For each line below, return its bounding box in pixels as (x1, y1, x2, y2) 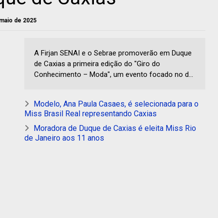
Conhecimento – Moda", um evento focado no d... (34, 70, 193, 79)
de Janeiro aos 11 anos (24, 133, 104, 143)
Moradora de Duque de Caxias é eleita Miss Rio (34, 124, 196, 133)
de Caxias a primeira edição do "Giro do (34, 59, 160, 69)
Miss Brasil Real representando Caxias (24, 109, 157, 119)
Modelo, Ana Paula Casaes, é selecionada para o (34, 99, 199, 109)
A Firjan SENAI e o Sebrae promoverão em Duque (34, 49, 192, 58)
